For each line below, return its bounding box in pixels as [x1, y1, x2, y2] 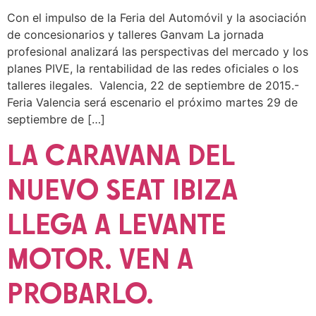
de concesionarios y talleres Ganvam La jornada [7, 27, 264, 42]
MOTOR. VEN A [7, 241, 193, 276]
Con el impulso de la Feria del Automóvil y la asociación [7, 10, 306, 25]
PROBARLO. [7, 275, 154, 311]
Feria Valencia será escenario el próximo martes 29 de [7, 95, 298, 109]
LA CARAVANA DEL [7, 137, 236, 173]
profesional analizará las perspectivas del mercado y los [7, 44, 308, 59]
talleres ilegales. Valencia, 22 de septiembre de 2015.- [7, 78, 299, 92]
